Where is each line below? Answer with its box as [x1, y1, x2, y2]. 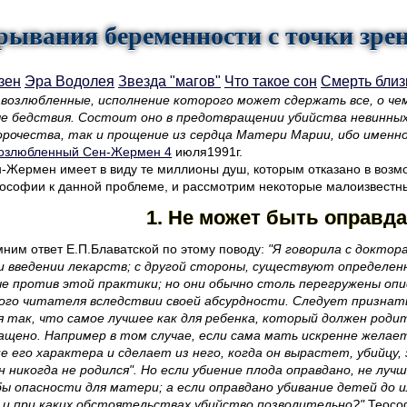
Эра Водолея [25, 74, 114, 89]
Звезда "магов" [118, 74, 221, 89]
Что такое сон [224, 74, 317, 89]
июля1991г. [172, 144, 243, 159]
